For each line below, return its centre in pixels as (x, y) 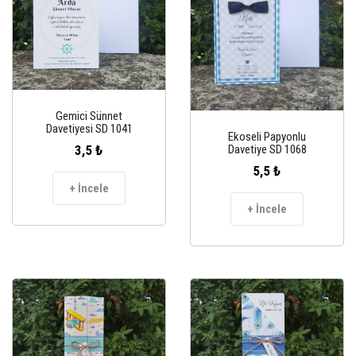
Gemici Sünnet (89, 116)
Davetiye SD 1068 (267, 149)
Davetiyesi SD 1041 (89, 128)
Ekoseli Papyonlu (267, 136)
